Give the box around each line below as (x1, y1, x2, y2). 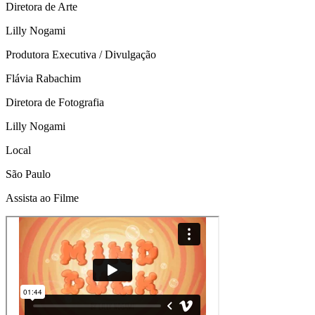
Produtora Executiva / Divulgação (6, 48, 156, 60)
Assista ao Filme (6, 191, 79, 204)
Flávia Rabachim (6, 72, 81, 84)
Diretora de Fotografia (6, 96, 104, 108)
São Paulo (6, 167, 51, 180)
